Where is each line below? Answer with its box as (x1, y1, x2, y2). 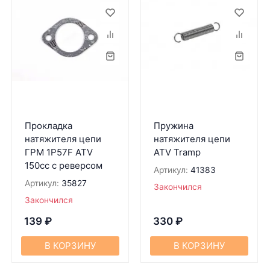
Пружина (153, 120, 193, 131)
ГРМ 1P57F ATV (24, 146, 93, 158)
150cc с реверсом (24, 160, 102, 171)
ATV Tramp (153, 146, 201, 158)
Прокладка (24, 120, 72, 131)
